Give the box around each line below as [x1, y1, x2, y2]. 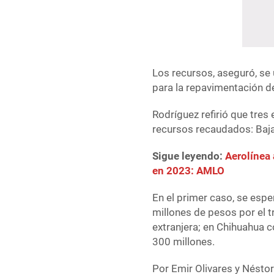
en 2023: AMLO [152, 165, 225, 177]
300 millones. [152, 235, 215, 248]
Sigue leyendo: [152, 150, 226, 163]
